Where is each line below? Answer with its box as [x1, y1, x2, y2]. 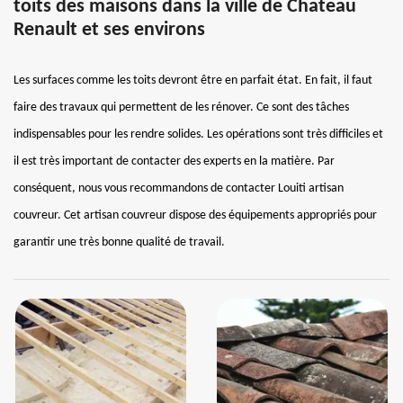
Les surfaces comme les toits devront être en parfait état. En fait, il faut [13, 74, 372, 87]
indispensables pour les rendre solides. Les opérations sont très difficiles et [13, 128, 383, 141]
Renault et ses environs [13, 20, 205, 40]
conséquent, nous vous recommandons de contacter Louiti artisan [13, 182, 344, 195]
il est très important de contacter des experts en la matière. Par [13, 155, 335, 168]
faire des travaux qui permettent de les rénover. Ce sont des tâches [13, 101, 349, 114]
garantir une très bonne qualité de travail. [13, 236, 225, 249]
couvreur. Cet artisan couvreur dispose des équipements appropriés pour [13, 209, 377, 222]
